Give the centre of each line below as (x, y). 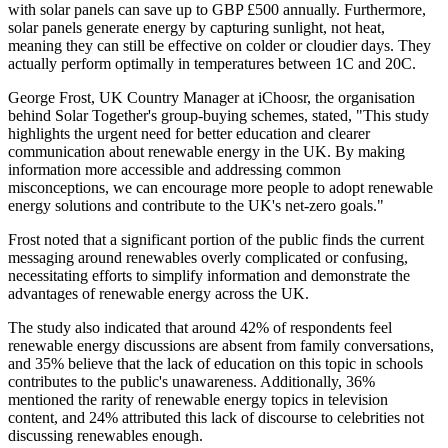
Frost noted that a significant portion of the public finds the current (216, 240)
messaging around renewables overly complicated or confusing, (208, 258)
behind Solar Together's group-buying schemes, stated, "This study (218, 116)
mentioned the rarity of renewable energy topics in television (198, 400)
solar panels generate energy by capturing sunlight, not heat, (196, 28)
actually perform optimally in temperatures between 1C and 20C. (212, 64)
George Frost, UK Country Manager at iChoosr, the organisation (211, 98)
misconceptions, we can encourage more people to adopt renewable (220, 188)
